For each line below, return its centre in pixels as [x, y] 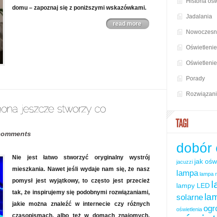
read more [127, 24]
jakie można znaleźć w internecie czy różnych [81, 204]
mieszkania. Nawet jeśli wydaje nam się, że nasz [81, 169]
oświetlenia [189, 209]
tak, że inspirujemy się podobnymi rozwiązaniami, [81, 192]
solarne [190, 198]
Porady [195, 79]
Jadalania [199, 17]
